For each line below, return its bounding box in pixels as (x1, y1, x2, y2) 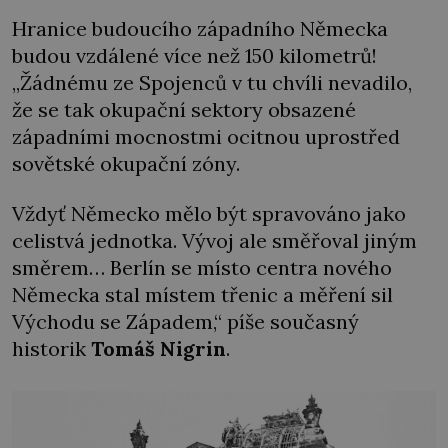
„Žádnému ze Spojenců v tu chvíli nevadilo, (12, 70, 412, 96)
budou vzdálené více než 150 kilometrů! (12, 43, 377, 69)
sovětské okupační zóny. (12, 151, 240, 177)
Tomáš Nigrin (91, 335, 226, 361)
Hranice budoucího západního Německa (12, 16, 388, 42)
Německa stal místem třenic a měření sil (12, 281, 393, 307)
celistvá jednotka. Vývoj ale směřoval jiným (12, 227, 417, 253)
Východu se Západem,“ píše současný (12, 308, 359, 334)
